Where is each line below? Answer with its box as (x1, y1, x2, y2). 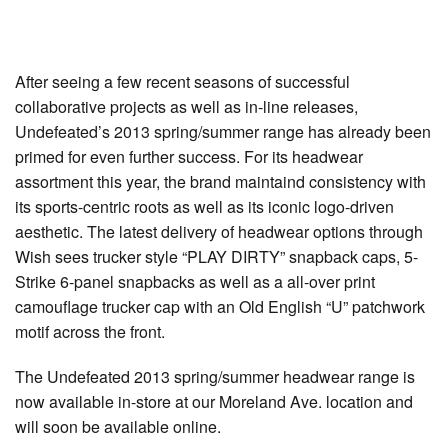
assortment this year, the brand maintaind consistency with (15, 169, 426, 193)
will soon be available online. (15, 414, 221, 438)
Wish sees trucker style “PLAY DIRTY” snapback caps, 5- (15, 244, 418, 268)
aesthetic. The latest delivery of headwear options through (15, 219, 423, 243)
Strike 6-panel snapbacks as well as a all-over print (15, 269, 375, 293)
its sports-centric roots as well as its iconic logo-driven (15, 194, 394, 218)
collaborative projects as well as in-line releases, (15, 94, 358, 118)
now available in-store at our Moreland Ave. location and (15, 389, 413, 413)
